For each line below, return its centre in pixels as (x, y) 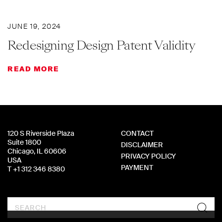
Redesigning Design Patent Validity (101, 46)
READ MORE (33, 69)
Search (21, 202)
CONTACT (137, 134)
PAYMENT (137, 168)
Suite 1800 (24, 142)
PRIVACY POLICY (148, 156)
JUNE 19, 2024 (34, 27)
